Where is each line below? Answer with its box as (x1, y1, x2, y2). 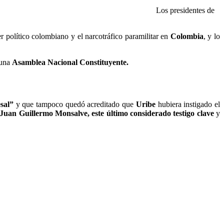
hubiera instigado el (157, 100, 220, 109)
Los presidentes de (156, 5, 214, 14)
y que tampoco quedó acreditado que (13, 100, 136, 109)
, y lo (203, 31, 220, 40)
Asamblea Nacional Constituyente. (12, 57, 128, 66)
